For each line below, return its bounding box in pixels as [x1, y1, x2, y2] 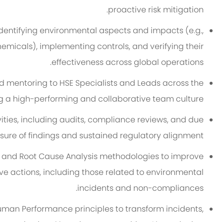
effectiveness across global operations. [52, 56, 204, 68]
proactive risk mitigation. [108, 4, 204, 16]
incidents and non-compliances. [77, 182, 204, 194]
